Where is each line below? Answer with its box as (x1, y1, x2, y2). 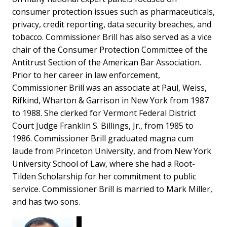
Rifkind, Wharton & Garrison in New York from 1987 (12, 94, 209, 106)
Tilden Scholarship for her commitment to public (12, 170, 196, 182)
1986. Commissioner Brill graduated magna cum (12, 132, 194, 144)
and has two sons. (12, 196, 80, 207)
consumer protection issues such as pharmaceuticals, (12, 6, 215, 17)
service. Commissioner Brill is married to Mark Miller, (12, 183, 212, 195)
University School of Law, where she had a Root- (12, 158, 195, 169)
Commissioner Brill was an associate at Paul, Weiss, (12, 82, 207, 93)
